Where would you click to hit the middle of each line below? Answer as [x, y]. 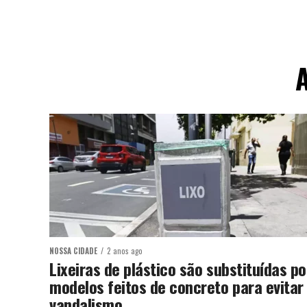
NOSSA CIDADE [73, 251]
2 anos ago [125, 251]
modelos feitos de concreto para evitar [176, 286]
